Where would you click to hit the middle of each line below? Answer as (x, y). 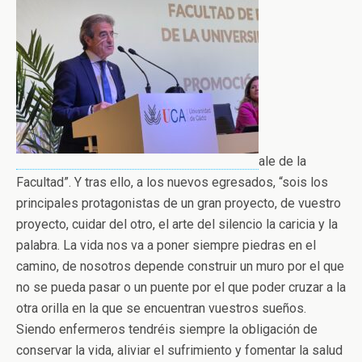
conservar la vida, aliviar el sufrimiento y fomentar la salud (179, 351)
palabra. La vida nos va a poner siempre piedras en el (166, 246)
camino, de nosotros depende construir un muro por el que (180, 267)
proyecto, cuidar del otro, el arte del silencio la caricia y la (177, 225)
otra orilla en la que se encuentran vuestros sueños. (161, 309)
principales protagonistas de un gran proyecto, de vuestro (179, 204)
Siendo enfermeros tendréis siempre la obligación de (167, 330)
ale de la (282, 162)
